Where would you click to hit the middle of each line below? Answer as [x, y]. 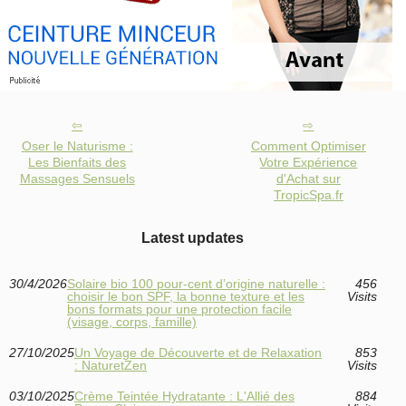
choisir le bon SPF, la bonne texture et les [186, 297]
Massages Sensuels [77, 179]
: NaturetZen [111, 366]
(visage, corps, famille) [132, 322]
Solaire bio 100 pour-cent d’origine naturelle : [196, 284]
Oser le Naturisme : [77, 146]
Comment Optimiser [308, 146]
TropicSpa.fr [308, 195]
